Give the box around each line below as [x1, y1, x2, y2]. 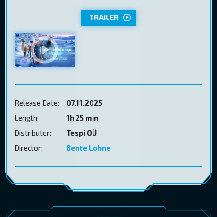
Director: [15, 143, 43, 152]
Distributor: [15, 128, 51, 137]
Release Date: [15, 98, 59, 107]
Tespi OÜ [66, 128, 97, 137]
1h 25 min [66, 113, 98, 122]
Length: [15, 113, 39, 122]
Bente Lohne [66, 143, 110, 152]
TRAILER [89, 12, 119, 22]
